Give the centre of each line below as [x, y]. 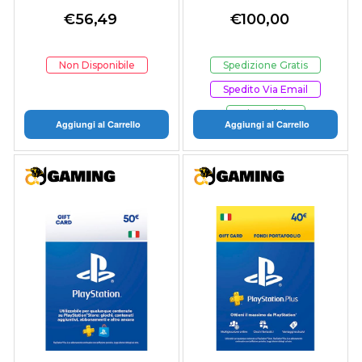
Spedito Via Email [265, 90]
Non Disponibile [97, 65]
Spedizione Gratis [265, 65]
